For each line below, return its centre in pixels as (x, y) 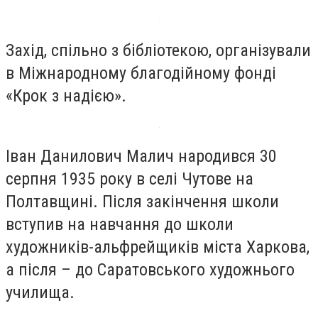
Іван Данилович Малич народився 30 (141, 157)
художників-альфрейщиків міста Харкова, (158, 247)
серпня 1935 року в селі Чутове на (130, 179)
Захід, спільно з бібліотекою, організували (158, 50)
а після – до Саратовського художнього (150, 270)
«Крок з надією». (66, 95)
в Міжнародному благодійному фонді (141, 73)
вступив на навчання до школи (120, 225)
